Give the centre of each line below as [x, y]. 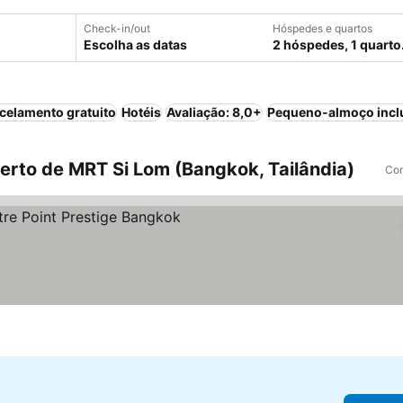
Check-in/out [117, 28]
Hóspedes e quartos [322, 28]
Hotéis [141, 112]
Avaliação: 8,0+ [214, 112]
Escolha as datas [135, 45]
